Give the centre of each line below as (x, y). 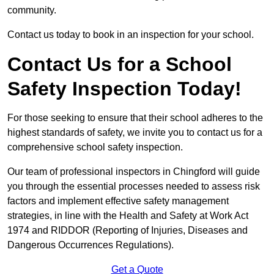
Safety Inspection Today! (124, 89)
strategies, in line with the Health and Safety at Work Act (128, 216)
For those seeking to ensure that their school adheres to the (135, 118)
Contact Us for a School (120, 65)
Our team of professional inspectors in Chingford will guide (134, 172)
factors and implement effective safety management (118, 201)
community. (32, 10)
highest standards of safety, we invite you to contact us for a (135, 133)
